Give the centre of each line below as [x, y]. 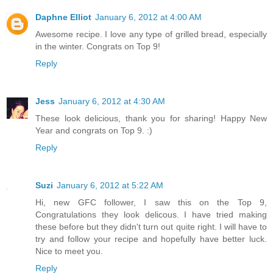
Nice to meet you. [69, 251]
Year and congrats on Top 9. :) [94, 131]
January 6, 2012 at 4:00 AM [148, 17]
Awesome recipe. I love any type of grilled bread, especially [151, 34]
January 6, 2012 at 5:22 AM [110, 186]
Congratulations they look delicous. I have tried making [151, 215]
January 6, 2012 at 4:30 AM [112, 101]
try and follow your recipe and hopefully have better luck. [151, 239]
